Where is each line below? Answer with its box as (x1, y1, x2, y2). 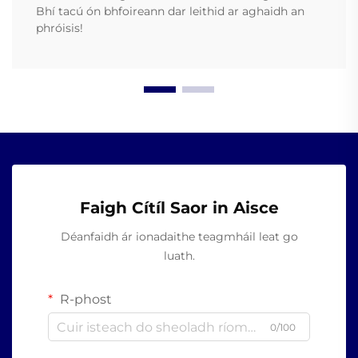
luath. (163, 249, 195, 264)
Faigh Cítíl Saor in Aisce (79, 198, 279, 218)
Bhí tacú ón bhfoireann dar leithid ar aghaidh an (36, 4, 304, 19)
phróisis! (36, 21, 83, 36)
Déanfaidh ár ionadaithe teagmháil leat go (60, 229, 298, 245)
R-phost (57, 292, 112, 308)
